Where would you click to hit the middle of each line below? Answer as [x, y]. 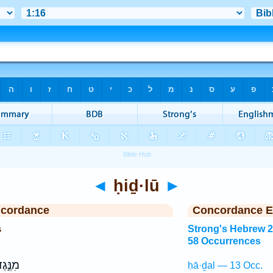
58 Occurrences [224, 241]
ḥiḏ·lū [136, 186]
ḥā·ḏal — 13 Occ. [225, 265]
